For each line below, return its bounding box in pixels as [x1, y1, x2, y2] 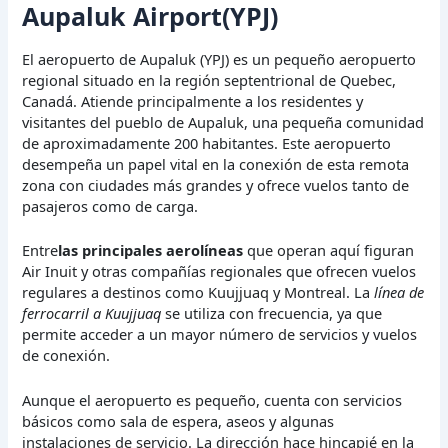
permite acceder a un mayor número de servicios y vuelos [22, 324, 418, 345]
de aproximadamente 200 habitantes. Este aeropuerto [22, 133, 392, 153]
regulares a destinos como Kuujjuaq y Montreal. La [22, 282, 375, 303]
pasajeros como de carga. [22, 196, 199, 216]
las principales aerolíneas [58, 240, 244, 261]
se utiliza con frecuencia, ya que [161, 303, 383, 324]
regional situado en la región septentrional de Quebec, [22, 70, 397, 90]
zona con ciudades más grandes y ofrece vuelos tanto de [22, 175, 410, 195]
